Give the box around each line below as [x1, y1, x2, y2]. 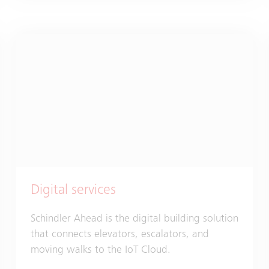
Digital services [30, 184, 116, 199]
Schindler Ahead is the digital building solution [30, 214, 238, 225]
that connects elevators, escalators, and [30, 229, 209, 241]
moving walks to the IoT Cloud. [30, 245, 171, 256]
